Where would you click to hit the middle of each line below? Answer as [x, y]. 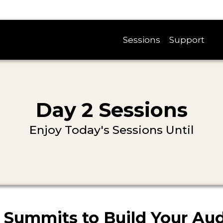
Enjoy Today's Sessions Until [111, 130]
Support [187, 40]
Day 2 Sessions [111, 110]
